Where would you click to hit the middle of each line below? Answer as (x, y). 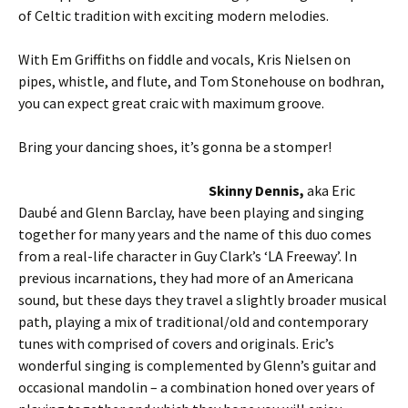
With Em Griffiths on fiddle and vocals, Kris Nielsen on (184, 59)
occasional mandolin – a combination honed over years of (197, 387)
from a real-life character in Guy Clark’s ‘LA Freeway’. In (188, 256)
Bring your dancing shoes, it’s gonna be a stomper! (175, 147)
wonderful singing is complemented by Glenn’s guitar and (197, 365)
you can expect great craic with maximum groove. (171, 103)
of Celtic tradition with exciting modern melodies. (173, 15)
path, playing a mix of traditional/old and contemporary (193, 321)
